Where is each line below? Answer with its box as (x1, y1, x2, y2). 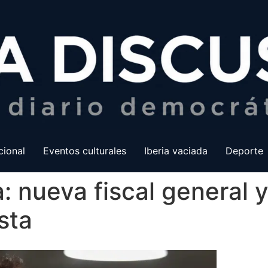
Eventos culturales (43, 145, 126, 157)
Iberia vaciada (144, 145, 208, 157)
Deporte (226, 145, 263, 157)
